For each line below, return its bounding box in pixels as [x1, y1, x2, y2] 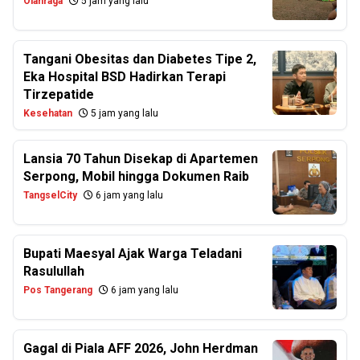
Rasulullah [23, 264, 84, 279]
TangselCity [23, 190, 77, 201]
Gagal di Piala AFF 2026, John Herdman [23, 341, 258, 356]
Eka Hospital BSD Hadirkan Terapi [23, 69, 226, 84]
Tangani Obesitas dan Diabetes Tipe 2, [23, 51, 256, 67]
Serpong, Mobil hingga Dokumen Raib [23, 169, 249, 184]
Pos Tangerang [23, 284, 92, 296]
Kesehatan [23, 108, 72, 119]
